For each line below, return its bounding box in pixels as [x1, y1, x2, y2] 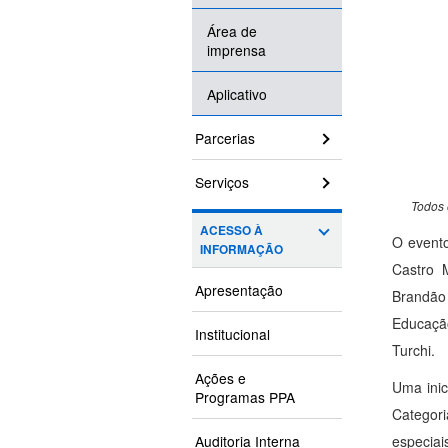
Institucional [195, 324, 270, 345]
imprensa [207, 40, 266, 61]
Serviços [195, 172, 249, 193]
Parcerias [195, 128, 255, 149]
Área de [207, 21, 257, 42]
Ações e [195, 368, 246, 389]
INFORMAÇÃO [200, 241, 283, 259]
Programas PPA [195, 387, 295, 408]
